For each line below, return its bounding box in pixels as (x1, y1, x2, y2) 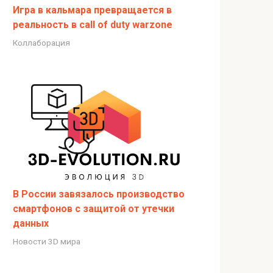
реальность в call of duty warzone (13, 19, 172, 31)
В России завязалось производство (13, 188, 185, 200)
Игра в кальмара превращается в (13, 4, 172, 16)
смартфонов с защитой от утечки (13, 203, 174, 215)
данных (13, 218, 49, 230)
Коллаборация (13, 38, 70, 48)
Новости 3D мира (13, 236, 80, 247)
